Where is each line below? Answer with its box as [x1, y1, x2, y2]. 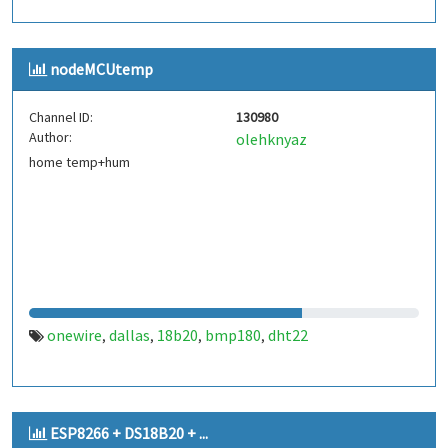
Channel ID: [29, 108, 93, 126]
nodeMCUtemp [50, 59, 153, 79]
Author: [29, 128, 72, 146]
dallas [109, 325, 150, 345]
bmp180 [205, 325, 261, 345]
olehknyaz [236, 129, 307, 149]
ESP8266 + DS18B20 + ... [50, 423, 208, 443]
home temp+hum [29, 153, 130, 171]
